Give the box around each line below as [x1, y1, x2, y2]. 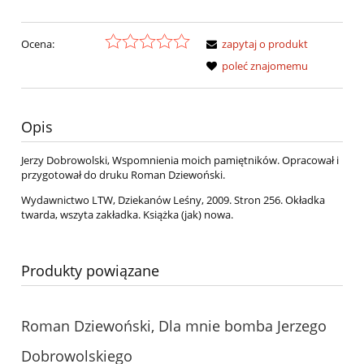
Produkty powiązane [21, 261, 159, 281]
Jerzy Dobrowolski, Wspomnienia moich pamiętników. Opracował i [21, 153, 339, 168]
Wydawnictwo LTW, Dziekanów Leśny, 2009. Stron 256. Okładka [21, 193, 325, 208]
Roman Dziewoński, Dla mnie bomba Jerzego [21, 316, 327, 336]
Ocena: [21, 37, 54, 52]
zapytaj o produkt [222, 37, 308, 52]
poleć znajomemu [222, 58, 308, 74]
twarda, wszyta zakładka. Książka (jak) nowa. [21, 207, 233, 223]
